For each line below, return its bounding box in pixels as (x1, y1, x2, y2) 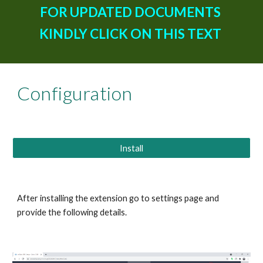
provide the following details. (17, 207, 127, 217)
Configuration (17, 82, 133, 104)
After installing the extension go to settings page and (17, 193, 220, 203)
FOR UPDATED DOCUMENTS (40, 4, 221, 20)
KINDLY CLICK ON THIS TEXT (39, 26, 224, 42)
